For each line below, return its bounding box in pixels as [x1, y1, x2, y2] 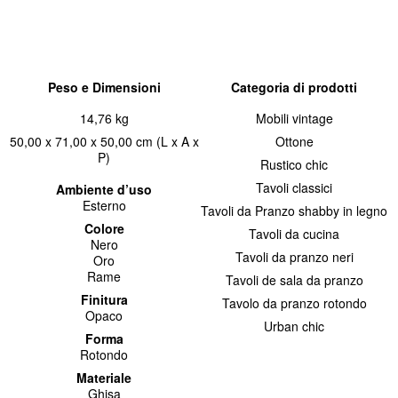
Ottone [275, 131, 314, 150]
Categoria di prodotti [231, 77, 357, 96]
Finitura [80, 290, 128, 308]
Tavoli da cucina [249, 224, 339, 243]
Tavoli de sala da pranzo [225, 270, 363, 289]
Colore [84, 219, 124, 237]
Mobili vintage [255, 108, 333, 127]
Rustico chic [260, 155, 328, 173]
